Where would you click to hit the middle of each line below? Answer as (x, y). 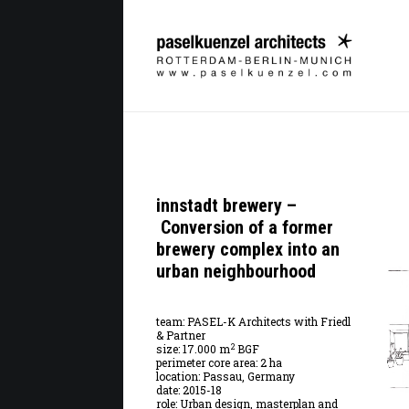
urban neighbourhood (236, 271)
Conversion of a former (244, 227)
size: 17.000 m (193, 349)
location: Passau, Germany (225, 376)
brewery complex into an (247, 249)
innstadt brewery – (226, 205)
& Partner (180, 335)
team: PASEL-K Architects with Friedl (253, 321)
